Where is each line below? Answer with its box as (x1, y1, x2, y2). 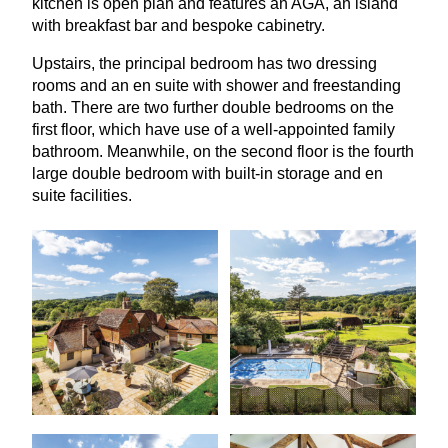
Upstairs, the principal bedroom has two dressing (32, 55, 377, 73)
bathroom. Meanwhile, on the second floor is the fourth (32, 143, 414, 161)
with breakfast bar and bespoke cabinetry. (32, 17, 325, 35)
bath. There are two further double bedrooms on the (32, 99, 394, 117)
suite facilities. (32, 187, 132, 205)
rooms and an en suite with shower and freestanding (32, 77, 401, 95)
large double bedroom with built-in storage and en (32, 165, 383, 183)
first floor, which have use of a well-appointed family (32, 121, 395, 139)
